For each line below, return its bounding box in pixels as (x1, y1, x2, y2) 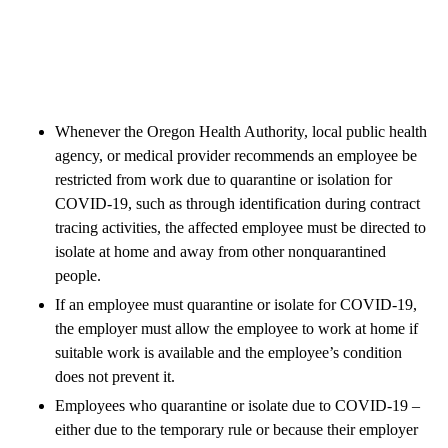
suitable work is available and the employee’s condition (55, 343, 402, 361)
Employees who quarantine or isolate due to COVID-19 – (55, 396, 420, 414)
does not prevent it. (55, 367, 175, 385)
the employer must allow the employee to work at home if (55, 319, 418, 337)
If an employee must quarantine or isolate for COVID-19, (55, 295, 417, 313)
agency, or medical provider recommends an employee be (55, 146, 417, 164)
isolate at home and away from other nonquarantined (55, 242, 386, 260)
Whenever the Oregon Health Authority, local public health (55, 122, 427, 140)
